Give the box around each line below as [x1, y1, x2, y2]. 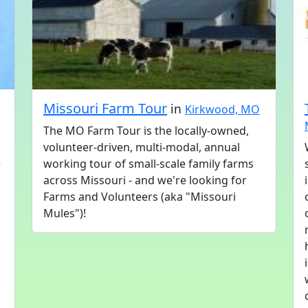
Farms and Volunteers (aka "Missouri [43, 189, 236, 204]
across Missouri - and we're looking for [43, 173, 247, 188]
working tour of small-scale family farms [43, 156, 254, 171]
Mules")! [43, 206, 86, 221]
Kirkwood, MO [185, 102, 260, 117]
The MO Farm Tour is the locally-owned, [43, 123, 249, 138]
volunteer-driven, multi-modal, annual [43, 140, 240, 155]
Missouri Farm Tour [43, 99, 167, 118]
